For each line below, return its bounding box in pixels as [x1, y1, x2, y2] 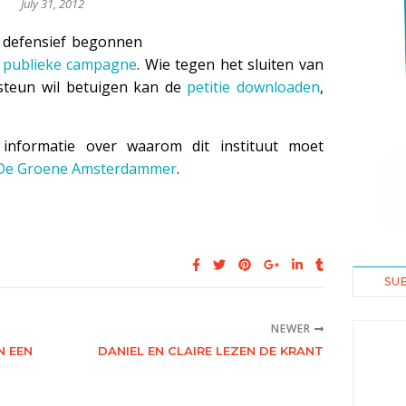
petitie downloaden [187, 77, 321, 97]
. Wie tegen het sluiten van [137, 54, 324, 74]
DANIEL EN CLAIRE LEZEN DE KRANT [98, 343, 324, 358]
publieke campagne [2, 54, 138, 74]
